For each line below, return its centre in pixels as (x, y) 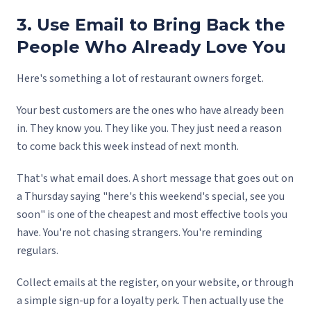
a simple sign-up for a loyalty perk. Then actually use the (150, 301)
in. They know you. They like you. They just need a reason (149, 129)
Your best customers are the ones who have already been (150, 111)
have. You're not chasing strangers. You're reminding (140, 233)
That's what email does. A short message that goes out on (155, 179)
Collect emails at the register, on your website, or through (155, 283)
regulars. (37, 251)
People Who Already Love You (151, 47)
